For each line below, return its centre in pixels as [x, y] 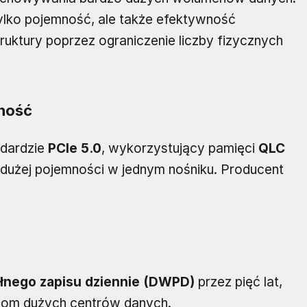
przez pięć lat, [238, 282]
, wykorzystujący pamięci [180, 149]
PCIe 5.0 [75, 149]
